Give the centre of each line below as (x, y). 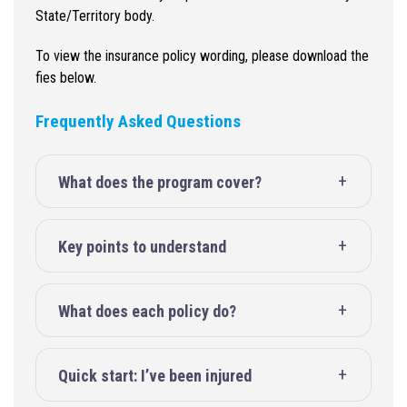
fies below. (66, 78)
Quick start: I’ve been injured (155, 375)
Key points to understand (142, 246)
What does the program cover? (160, 182)
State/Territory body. (95, 16)
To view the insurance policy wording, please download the (202, 56)
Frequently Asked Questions (138, 121)
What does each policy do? (147, 311)
